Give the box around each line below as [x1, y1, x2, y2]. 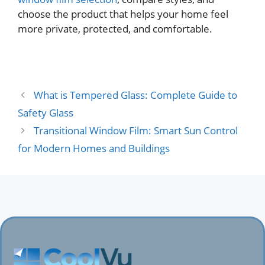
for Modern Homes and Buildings [18, 141, 170, 155]
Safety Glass [18, 105, 73, 119]
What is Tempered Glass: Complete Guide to [34, 88, 238, 102]
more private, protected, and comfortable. [18, 22, 212, 36]
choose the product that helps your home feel [18, 7, 228, 21]
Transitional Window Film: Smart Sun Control [34, 123, 238, 137]
